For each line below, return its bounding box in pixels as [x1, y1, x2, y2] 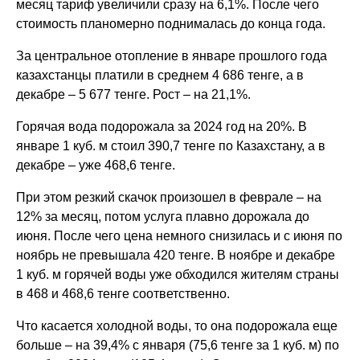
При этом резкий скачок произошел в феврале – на [16, 190, 322, 205]
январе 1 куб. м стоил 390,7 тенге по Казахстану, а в [16, 139, 326, 153]
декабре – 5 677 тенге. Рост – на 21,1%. [16, 88, 252, 102]
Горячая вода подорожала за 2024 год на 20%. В [16, 120, 308, 134]
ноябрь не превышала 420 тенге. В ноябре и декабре [16, 248, 336, 263]
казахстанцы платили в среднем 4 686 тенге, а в [16, 68, 305, 83]
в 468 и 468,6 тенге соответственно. [16, 287, 231, 301]
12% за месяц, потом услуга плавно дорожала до [16, 210, 310, 224]
